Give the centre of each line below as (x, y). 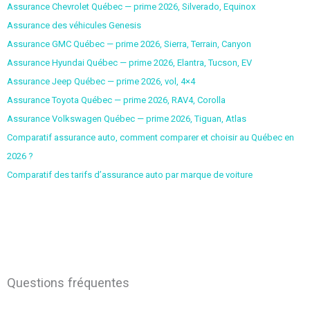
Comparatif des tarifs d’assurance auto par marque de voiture (129, 174)
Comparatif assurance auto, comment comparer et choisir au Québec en (150, 137)
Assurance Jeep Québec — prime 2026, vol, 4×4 (101, 81)
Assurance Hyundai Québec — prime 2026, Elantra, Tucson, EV (129, 62)
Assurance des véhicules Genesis (74, 25)
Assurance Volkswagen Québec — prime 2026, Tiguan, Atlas (126, 118)
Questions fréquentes (68, 283)
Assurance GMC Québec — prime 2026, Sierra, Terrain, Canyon (129, 44)
